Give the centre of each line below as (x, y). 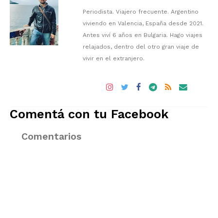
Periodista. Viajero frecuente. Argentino (141, 12)
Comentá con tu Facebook (89, 114)
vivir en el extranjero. (114, 59)
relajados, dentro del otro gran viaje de (141, 47)
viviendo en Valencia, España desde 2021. (143, 24)
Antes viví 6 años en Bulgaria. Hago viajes (143, 35)
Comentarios (51, 137)
